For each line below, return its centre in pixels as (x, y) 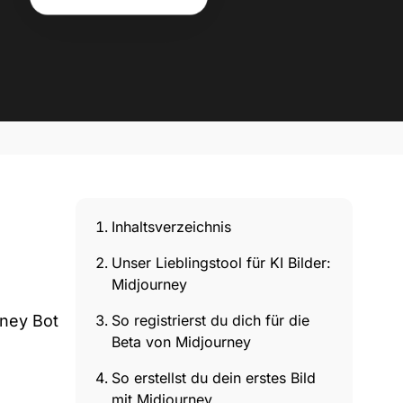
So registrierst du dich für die (210, 320)
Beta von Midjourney (181, 342)
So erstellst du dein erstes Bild (214, 378)
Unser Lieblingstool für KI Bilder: (221, 263)
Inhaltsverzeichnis (171, 227)
